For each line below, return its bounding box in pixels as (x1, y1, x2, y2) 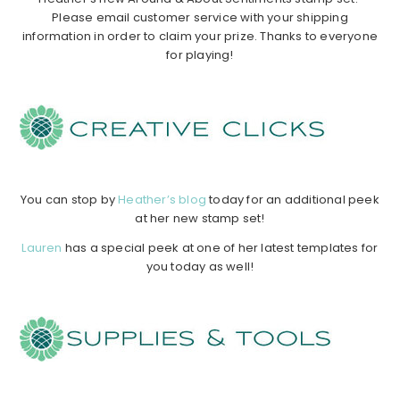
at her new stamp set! (135, 209, 265, 227)
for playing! (166, 46, 234, 63)
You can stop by (21, 190, 119, 208)
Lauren (21, 238, 62, 256)
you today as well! (146, 257, 254, 275)
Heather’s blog (118, 190, 207, 208)
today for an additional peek (206, 190, 379, 208)
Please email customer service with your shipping (52, 8, 348, 26)
